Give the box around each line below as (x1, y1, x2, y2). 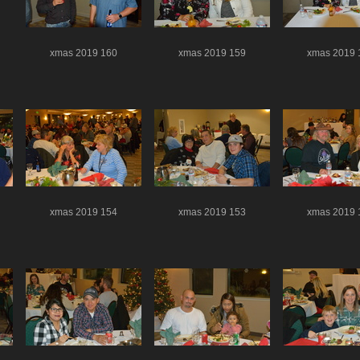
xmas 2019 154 (50, 207, 117, 217)
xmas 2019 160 (50, 47, 117, 58)
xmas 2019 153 (178, 207, 246, 217)
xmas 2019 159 (178, 47, 246, 58)
